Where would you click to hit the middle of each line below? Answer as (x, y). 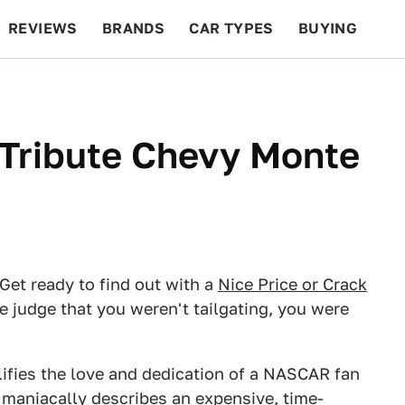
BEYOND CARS (72, 86)
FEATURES (339, 86)
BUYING (328, 28)
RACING (180, 86)
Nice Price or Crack (292, 284)
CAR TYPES (231, 28)
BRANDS (133, 28)
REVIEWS (43, 28)
